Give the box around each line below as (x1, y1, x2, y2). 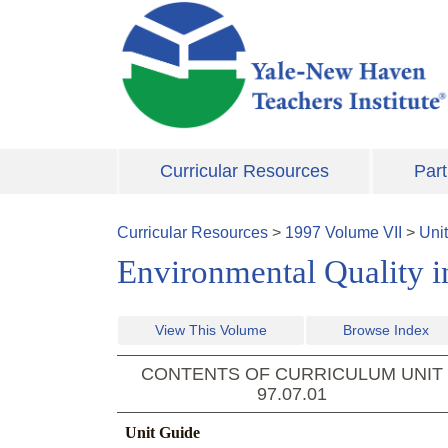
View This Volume (155, 322, 267, 339)
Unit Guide (125, 424, 200, 442)
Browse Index (343, 322, 429, 339)
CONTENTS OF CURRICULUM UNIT (141, 364, 443, 385)
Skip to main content (117, 3, 261, 20)
